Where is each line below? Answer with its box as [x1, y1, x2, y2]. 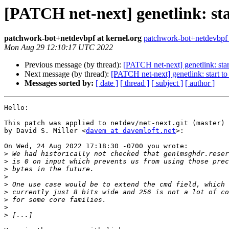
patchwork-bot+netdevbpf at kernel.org [4, 34, 142, 43]
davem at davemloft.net [86, 127, 176, 135]
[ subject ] [151, 79, 183, 88]
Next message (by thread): [25, 70, 111, 79]
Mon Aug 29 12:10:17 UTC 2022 [4, 43, 113, 52]
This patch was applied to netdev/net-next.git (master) [4, 119, 225, 127]
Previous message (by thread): [25, 60, 123, 70]
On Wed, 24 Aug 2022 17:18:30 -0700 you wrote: [4, 142, 188, 150]
